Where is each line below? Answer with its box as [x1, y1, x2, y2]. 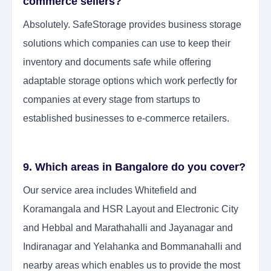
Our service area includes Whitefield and [23, 185, 197, 196]
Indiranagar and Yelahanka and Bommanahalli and [23, 241, 241, 252]
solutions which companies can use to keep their [23, 38, 230, 49]
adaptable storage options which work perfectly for [23, 76, 237, 87]
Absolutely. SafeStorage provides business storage [23, 19, 241, 30]
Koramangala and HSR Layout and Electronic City [23, 204, 238, 215]
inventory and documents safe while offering [23, 57, 211, 68]
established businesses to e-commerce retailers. [23, 113, 229, 124]
